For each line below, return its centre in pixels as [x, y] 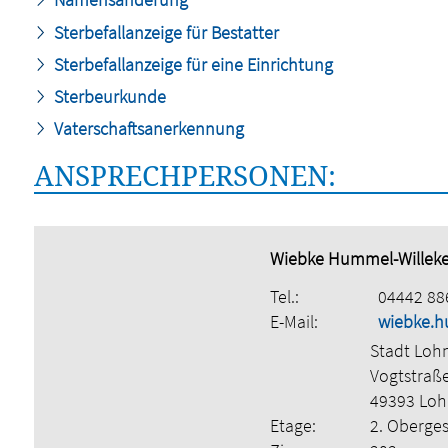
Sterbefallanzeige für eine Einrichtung [191, 64]
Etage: [292, 425]
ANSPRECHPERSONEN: [184, 174]
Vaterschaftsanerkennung [146, 129]
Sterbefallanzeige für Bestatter [164, 32]
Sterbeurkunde [107, 97]
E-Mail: [293, 321]
